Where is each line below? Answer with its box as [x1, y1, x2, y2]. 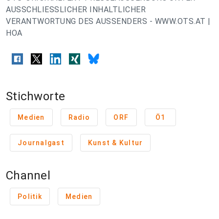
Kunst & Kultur [88, 139, 143, 147]
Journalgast [18, 139, 65, 147]
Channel [6, 169, 50, 183]
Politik [18, 193, 42, 201]
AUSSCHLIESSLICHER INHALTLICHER [6, 5, 146, 14]
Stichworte [6, 89, 66, 104]
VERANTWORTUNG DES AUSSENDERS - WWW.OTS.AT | [6, 17, 211, 26]
